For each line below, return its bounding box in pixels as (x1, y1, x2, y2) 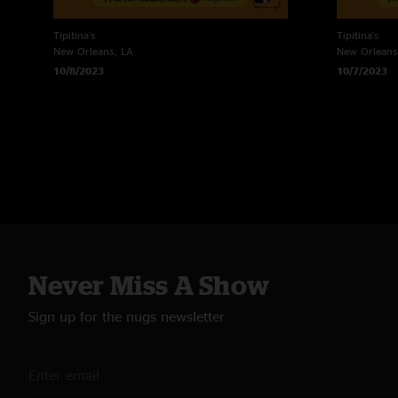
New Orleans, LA (53, 45, 133, 58)
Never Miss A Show (28, 270, 270, 301)
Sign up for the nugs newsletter (28, 308, 225, 325)
